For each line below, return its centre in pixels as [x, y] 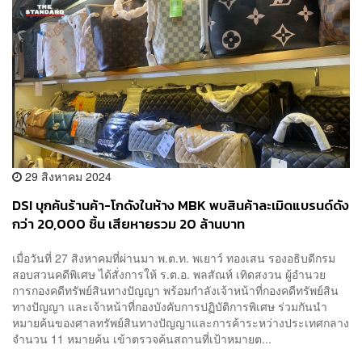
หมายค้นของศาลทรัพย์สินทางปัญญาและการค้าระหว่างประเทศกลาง [181, 322]
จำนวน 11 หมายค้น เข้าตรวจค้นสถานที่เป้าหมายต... [142, 338]
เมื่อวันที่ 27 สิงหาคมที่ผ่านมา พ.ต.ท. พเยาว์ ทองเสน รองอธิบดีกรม [174, 257]
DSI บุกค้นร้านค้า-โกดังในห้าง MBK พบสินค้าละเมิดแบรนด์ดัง [181, 206]
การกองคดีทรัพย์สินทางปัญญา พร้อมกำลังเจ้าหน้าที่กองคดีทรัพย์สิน [175, 290]
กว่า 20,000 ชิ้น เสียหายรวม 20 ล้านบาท [128, 225]
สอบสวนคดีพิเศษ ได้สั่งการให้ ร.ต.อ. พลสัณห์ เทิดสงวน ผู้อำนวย [169, 274]
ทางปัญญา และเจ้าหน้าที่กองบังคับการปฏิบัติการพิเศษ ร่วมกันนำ [170, 306]
